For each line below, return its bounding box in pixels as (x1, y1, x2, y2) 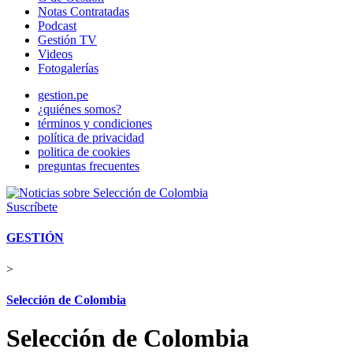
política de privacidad (38, 131, 144, 144)
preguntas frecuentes (38, 159, 139, 173)
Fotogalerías (38, 61, 98, 75)
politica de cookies (38, 145, 130, 158)
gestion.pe (38, 88, 88, 102)
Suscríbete (6, 200, 58, 214)
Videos (38, 47, 72, 61)
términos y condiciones (38, 117, 152, 130)
